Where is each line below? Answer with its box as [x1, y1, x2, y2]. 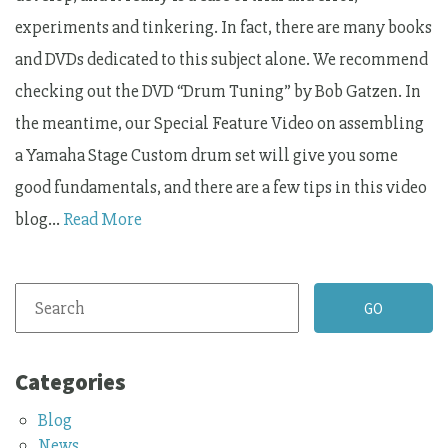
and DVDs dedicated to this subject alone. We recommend [15, 47, 428, 70]
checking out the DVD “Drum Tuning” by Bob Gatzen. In [15, 79, 421, 102]
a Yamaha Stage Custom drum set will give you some [15, 143, 398, 166]
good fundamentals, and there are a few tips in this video [15, 175, 427, 198]
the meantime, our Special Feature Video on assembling [15, 111, 424, 134]
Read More [63, 207, 142, 230]
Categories [15, 366, 126, 396]
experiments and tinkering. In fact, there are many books [15, 15, 432, 38]
